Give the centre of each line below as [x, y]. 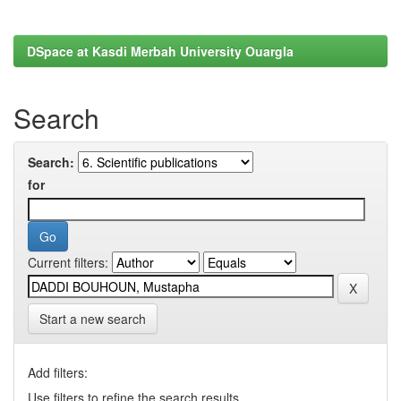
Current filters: [68, 262]
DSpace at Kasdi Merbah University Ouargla [160, 51]
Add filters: [58, 372]
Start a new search [93, 319]
